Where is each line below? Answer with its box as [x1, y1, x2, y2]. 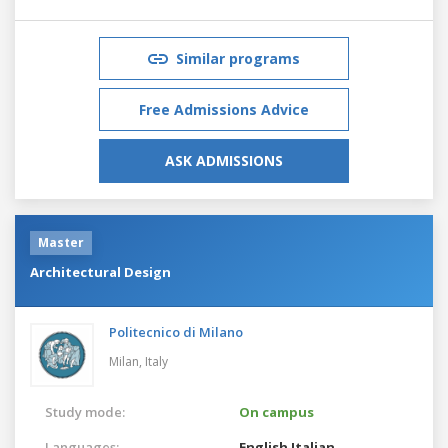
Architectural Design [30, 262, 171, 281]
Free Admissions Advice [139, 99, 309, 119]
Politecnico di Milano [109, 322, 243, 341]
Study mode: [45, 402, 125, 421]
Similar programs [176, 48, 300, 68]
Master [38, 233, 84, 251]
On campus [239, 402, 314, 421]
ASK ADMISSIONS [165, 150, 283, 170]
